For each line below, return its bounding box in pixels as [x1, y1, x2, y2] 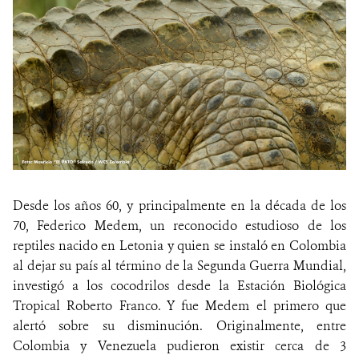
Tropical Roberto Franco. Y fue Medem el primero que [13, 297, 346, 315]
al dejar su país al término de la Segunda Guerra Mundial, [13, 257, 346, 275]
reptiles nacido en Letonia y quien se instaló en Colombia [13, 237, 346, 255]
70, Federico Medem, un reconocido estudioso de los [13, 217, 346, 235]
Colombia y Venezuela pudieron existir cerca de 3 [13, 337, 346, 355]
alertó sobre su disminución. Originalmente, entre [13, 317, 346, 335]
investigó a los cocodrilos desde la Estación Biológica [13, 277, 346, 295]
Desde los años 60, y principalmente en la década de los [13, 197, 346, 215]
